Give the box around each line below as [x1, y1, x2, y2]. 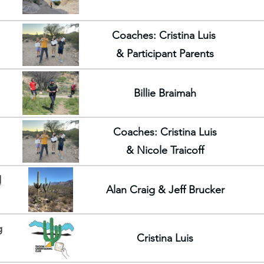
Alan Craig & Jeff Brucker [105, 183, 225, 196]
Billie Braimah [134, 86, 196, 100]
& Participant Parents [116, 47, 214, 60]
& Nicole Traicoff [126, 144, 204, 157]
